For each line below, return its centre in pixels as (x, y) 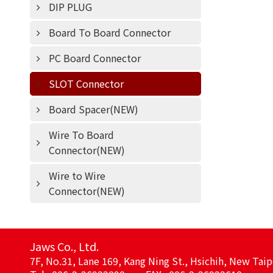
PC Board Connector (94, 58)
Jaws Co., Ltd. (64, 246)
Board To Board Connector (109, 32)
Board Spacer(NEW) (93, 109)
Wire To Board (81, 135)
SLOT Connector (86, 83)
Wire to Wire (77, 175)
